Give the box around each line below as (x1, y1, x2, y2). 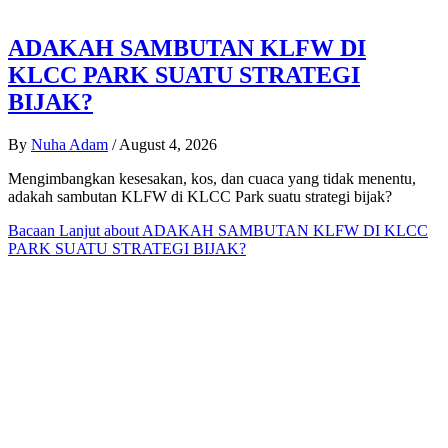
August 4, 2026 (119, 135, 217, 153)
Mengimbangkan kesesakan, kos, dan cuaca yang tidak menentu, (8, 169, 416, 187)
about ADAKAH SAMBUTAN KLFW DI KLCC (100, 221, 428, 239)
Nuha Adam (31, 135, 108, 153)
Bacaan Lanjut (8, 221, 100, 239)
